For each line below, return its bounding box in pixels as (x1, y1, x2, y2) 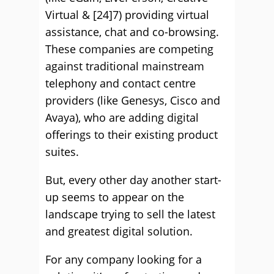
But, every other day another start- (45, 172, 221, 187)
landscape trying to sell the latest (45, 207, 215, 221)
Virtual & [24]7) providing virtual (45, 7, 209, 22)
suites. (45, 144, 79, 159)
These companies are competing (45, 42, 213, 56)
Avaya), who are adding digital (45, 110, 199, 125)
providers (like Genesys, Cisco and (45, 93, 220, 108)
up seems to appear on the (45, 190, 184, 204)
